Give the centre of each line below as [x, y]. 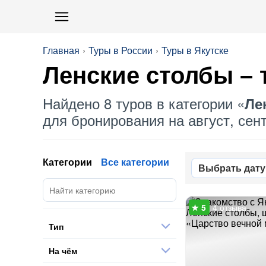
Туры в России [121, 50]
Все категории [135, 162]
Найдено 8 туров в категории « [144, 103]
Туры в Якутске [195, 50]
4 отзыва [229, 207]
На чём [63, 250]
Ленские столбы [138, 75]
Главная [61, 50]
